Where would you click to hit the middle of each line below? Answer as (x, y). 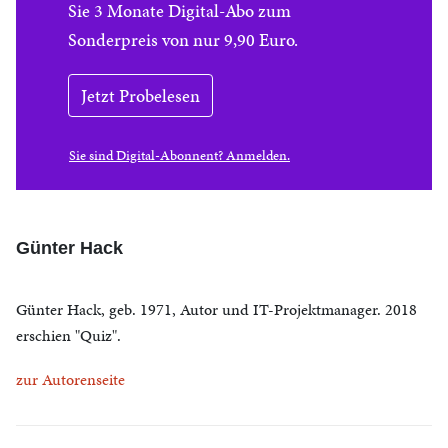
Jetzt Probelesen (140, 95)
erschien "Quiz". (68, 335)
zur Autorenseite (70, 379)
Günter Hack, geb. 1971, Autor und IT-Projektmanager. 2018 (216, 309)
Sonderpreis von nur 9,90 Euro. (183, 39)
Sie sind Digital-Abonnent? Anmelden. (179, 155)
